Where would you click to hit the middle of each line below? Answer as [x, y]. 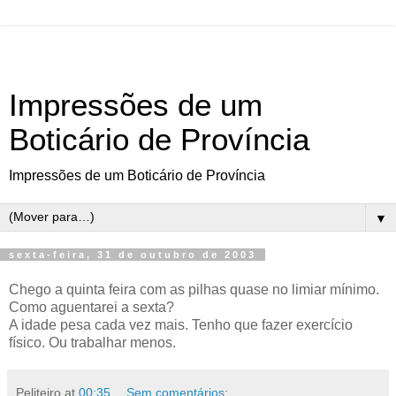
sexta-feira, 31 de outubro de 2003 [133, 255]
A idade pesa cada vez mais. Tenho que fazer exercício [181, 324]
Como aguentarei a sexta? [91, 307]
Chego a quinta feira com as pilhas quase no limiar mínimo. [194, 289]
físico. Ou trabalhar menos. [92, 342]
